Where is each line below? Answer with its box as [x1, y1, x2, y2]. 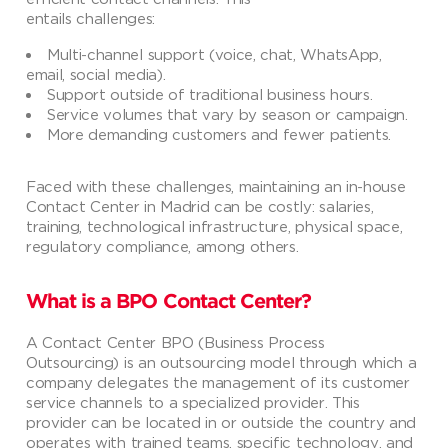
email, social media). [26, 66, 166, 83]
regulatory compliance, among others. [26, 238, 299, 255]
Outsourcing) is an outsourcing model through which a [26, 354, 417, 371]
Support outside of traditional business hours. [47, 86, 373, 103]
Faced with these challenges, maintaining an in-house [26, 178, 406, 195]
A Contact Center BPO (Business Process [26, 334, 325, 351]
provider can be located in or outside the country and [26, 414, 417, 431]
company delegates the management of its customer [26, 374, 410, 391]
